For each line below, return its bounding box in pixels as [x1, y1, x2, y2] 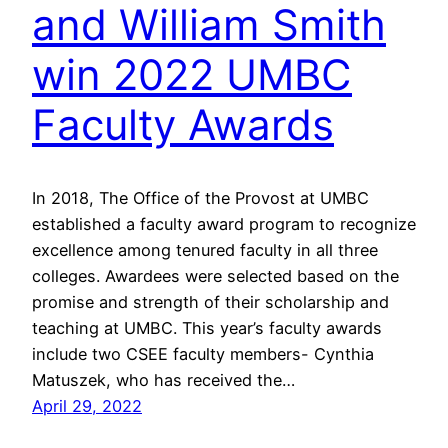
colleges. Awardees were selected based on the [32, 265, 399, 286]
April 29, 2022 [32, 395, 142, 416]
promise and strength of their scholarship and [32, 291, 389, 312]
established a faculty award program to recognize [32, 213, 416, 234]
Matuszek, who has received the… [32, 369, 295, 390]
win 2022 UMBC [32, 49, 352, 101]
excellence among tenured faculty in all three [32, 239, 378, 260]
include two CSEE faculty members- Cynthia [32, 343, 374, 364]
